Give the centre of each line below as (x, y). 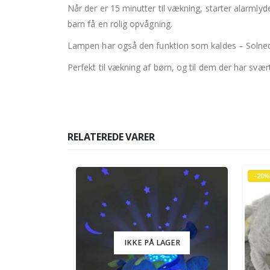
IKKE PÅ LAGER (152, 243)
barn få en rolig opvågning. (120, 24)
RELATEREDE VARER (111, 137)
